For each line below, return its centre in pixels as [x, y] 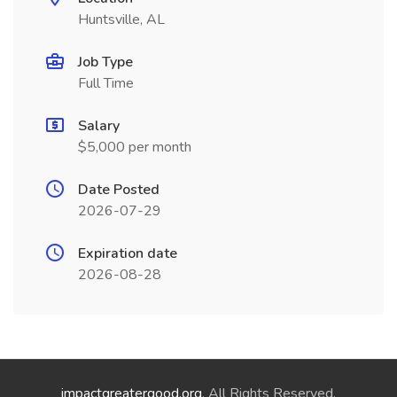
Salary [99, 126]
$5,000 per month [135, 147]
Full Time [106, 83]
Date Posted [119, 190]
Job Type [105, 62]
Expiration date [128, 253]
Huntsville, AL [121, 19]
